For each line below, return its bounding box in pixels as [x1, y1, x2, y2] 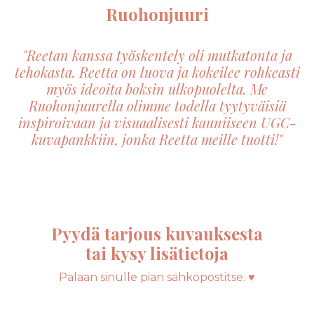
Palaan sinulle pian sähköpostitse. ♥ [59, 270, 255, 284]
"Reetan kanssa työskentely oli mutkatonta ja [22, 45, 292, 64]
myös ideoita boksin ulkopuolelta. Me [46, 78, 268, 98]
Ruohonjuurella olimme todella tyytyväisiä [28, 95, 286, 115]
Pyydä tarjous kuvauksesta [51, 221, 263, 245]
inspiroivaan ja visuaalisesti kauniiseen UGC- [18, 112, 296, 132]
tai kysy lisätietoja [86, 241, 228, 264]
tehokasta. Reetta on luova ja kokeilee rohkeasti [14, 62, 300, 81]
